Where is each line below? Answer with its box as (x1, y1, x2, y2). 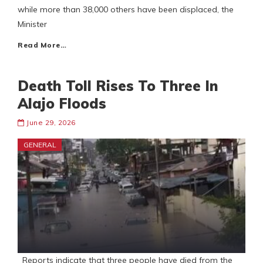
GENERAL (23, 140, 56, 150)
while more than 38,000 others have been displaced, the (18, 4, 234, 15)
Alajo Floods (18, 95, 106, 113)
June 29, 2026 (26, 118, 76, 127)
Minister (18, 19, 47, 30)
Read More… (18, 41, 66, 50)
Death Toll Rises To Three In (18, 77, 218, 95)
